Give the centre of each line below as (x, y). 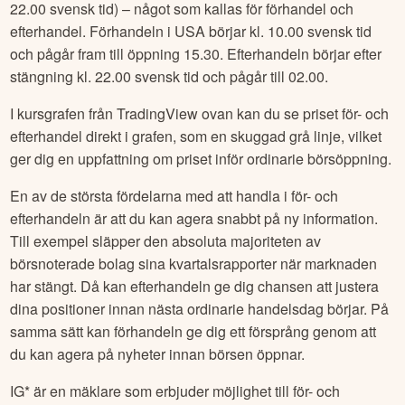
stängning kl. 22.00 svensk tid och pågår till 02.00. (170, 77)
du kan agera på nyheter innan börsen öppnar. (158, 354)
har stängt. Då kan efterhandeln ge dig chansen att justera (195, 287)
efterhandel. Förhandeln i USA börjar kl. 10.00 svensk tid (191, 32)
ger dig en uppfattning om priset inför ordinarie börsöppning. (201, 159)
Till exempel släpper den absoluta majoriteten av (166, 241)
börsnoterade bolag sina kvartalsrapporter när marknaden (194, 264)
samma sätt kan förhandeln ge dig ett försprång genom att (193, 332)
